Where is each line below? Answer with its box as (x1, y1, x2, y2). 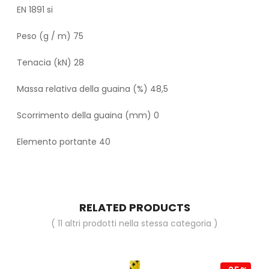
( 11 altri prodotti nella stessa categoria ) (51, 217, 218, 230)
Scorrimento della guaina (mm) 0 (17, 109, 159, 122)
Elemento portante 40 (17, 136, 110, 148)
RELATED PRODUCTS (79, 200, 190, 216)
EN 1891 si (17, 4, 53, 16)
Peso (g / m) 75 (17, 30, 83, 43)
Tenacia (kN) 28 (17, 56, 84, 69)
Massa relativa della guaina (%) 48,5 (17, 83, 168, 95)
